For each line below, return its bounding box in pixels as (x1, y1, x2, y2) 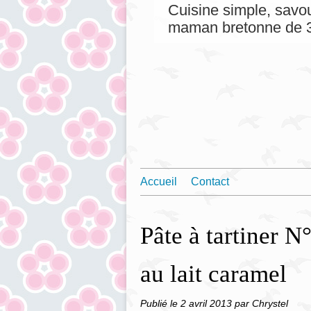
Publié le (140, 298, 180, 309)
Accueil (140, 176, 177, 187)
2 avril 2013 (180, 298, 235, 309)
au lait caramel (140, 260, 287, 287)
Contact (191, 176, 229, 187)
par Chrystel (235, 298, 288, 309)
